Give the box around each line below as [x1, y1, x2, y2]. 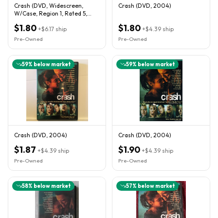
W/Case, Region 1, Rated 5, [14, 9, 87, 17]
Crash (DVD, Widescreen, [14, 1, 83, 9]
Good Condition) [14, 17, 58, 25]
